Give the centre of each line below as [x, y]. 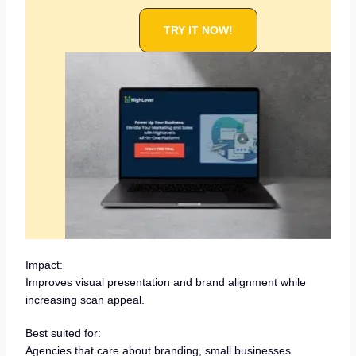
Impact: [44, 264]
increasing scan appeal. [85, 299]
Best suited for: [63, 333]
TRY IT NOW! [198, 30]
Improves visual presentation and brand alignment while [165, 282]
